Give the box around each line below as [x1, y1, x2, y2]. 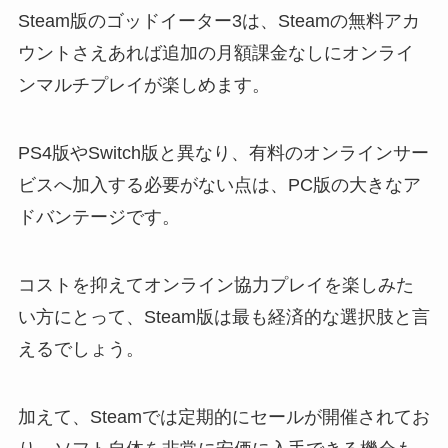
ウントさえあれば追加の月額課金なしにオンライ [17, 43, 414, 64]
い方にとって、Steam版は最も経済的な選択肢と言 [17, 306, 430, 327]
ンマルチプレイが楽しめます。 [17, 75, 270, 96]
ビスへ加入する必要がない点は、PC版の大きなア [17, 174, 421, 195]
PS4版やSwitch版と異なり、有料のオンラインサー [17, 142, 429, 163]
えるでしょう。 [17, 338, 144, 359]
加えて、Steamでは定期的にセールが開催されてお [17, 406, 430, 427]
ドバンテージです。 [17, 206, 180, 227]
